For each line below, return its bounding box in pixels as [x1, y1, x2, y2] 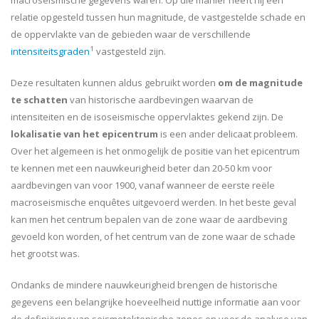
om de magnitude [218, 76, 303, 89]
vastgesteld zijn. [94, 45, 166, 58]
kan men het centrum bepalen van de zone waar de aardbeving [11, 213, 287, 226]
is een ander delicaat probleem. [158, 127, 298, 140]
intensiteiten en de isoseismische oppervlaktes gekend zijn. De [11, 110, 283, 123]
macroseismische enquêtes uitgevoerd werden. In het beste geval [11, 196, 296, 209]
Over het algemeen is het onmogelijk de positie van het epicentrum [11, 145, 300, 157]
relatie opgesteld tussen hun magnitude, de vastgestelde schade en [11, 11, 305, 23]
